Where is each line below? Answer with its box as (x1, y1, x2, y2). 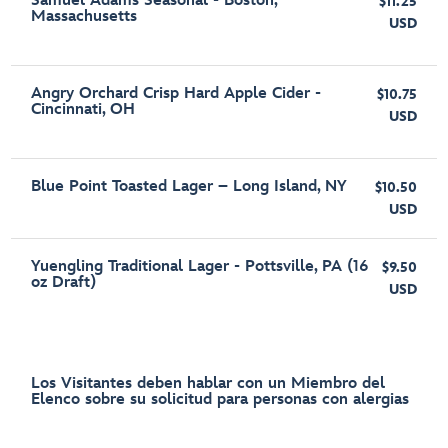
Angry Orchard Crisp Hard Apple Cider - (31, 84, 322, 103)
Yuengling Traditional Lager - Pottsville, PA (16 (31, 257, 370, 276)
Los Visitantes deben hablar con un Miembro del (31, 374, 386, 393)
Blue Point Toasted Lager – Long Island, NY (31, 177, 348, 196)
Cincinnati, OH (31, 100, 136, 119)
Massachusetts (31, 7, 138, 26)
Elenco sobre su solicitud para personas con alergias (31, 390, 410, 409)
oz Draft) (31, 273, 97, 292)
